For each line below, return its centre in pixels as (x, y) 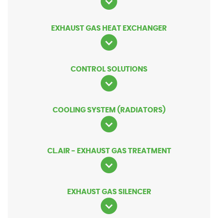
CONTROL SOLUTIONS (109, 70)
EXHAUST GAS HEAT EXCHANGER (109, 29)
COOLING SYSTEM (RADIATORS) (109, 110)
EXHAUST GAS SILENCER (109, 192)
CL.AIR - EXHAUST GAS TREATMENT (109, 151)
